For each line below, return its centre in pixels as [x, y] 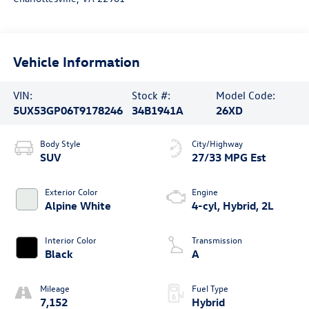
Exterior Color [71, 192]
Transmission [217, 240]
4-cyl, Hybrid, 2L [233, 206]
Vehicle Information [76, 61]
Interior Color [70, 240]
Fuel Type [210, 288]
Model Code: [245, 96]
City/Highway [217, 143]
